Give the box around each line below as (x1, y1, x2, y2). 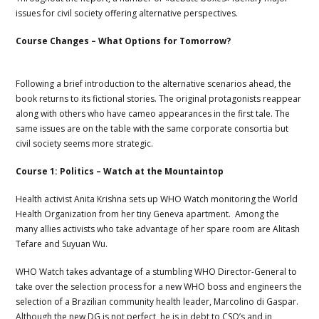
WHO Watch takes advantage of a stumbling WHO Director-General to (16, 265, 298, 278)
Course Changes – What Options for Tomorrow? (16, 34, 231, 47)
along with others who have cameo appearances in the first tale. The (16, 107, 291, 120)
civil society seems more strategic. (16, 137, 154, 150)
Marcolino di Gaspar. (211, 295, 299, 308)
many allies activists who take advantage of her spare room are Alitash (16, 222, 300, 235)
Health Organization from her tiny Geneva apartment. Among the (16, 207, 280, 220)
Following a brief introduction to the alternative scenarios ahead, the (16, 77, 292, 90)
